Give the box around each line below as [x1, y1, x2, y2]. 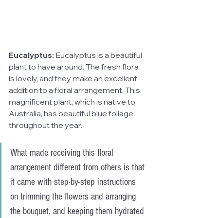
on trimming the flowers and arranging [10, 191, 138, 202]
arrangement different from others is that [10, 162, 147, 173]
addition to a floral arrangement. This [9, 85, 142, 95]
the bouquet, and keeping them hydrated [10, 205, 146, 217]
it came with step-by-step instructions [10, 176, 138, 187]
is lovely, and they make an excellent [9, 73, 139, 83]
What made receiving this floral [10, 147, 116, 158]
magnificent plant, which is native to [9, 96, 137, 107]
